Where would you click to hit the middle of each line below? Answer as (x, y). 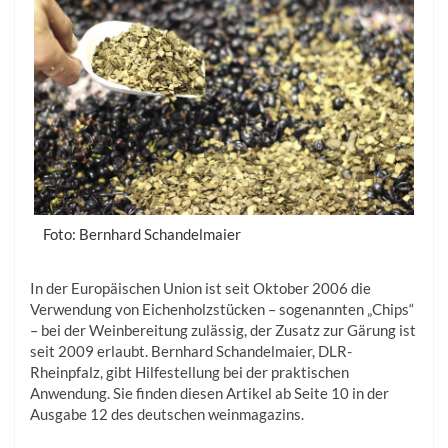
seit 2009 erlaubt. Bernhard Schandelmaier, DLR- (191, 351)
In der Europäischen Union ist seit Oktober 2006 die (200, 288)
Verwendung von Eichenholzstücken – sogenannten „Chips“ (222, 309)
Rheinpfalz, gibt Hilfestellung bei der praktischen (189, 372)
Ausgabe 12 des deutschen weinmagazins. (167, 414)
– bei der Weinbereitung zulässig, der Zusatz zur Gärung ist (223, 330)
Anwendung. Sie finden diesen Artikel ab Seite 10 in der (209, 393)
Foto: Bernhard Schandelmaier (142, 234)
